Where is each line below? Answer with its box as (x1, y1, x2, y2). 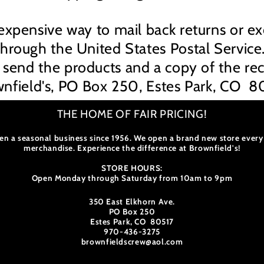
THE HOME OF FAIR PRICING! (57, 107, 207, 121)
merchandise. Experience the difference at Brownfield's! (24, 143, 240, 153)
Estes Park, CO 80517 (90, 217, 174, 226)
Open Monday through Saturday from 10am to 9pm (31, 173, 233, 183)
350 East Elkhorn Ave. (88, 197, 176, 206)
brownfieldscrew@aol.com (81, 237, 183, 246)
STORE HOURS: (101, 163, 163, 173)
